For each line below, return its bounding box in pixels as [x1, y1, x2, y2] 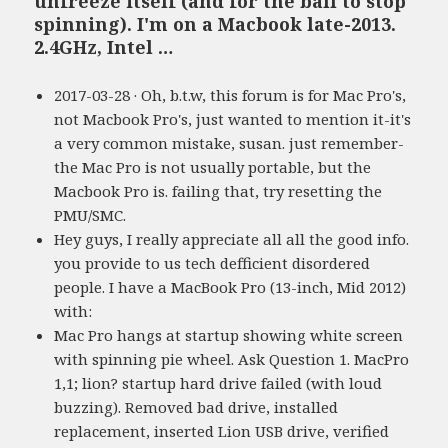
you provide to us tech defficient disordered [54, 252, 371, 273]
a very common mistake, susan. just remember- [54, 132, 405, 153]
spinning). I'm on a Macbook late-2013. [34, 11, 397, 36]
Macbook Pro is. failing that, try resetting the [54, 180, 383, 201]
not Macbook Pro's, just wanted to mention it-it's [54, 108, 412, 129]
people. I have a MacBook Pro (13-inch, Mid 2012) [54, 276, 407, 297]
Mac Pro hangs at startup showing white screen [54, 324, 404, 345]
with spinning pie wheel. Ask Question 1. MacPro [54, 348, 410, 369]
